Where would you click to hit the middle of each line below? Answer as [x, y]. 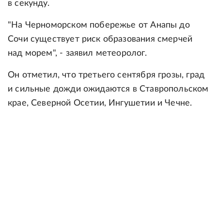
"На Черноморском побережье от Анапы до [99, 25]
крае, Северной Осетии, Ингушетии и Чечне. [100, 103]
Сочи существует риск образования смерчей [100, 39]
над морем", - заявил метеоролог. [77, 53]
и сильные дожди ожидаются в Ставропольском [108, 89]
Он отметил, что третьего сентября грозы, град [106, 75]
